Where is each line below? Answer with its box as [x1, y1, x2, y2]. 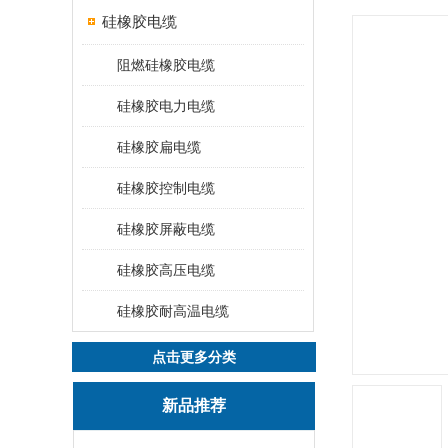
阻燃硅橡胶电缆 [117, 57, 215, 73]
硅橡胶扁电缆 [117, 139, 201, 155]
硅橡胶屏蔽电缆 [117, 221, 215, 237]
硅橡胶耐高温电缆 [117, 303, 229, 319]
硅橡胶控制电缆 [117, 180, 215, 196]
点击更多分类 [152, 349, 236, 365]
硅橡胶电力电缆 [117, 98, 215, 114]
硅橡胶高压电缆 [117, 262, 215, 278]
